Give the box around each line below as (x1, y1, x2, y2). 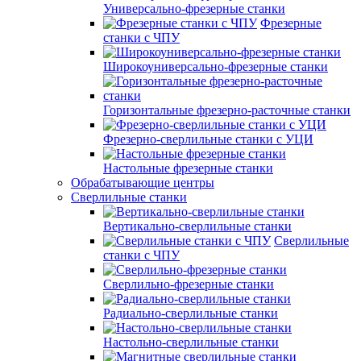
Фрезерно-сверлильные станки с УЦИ (103, 132, 313, 146)
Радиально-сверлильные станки (103, 306, 278, 320)
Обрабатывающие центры (71, 176, 214, 189)
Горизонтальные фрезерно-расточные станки (103, 103, 351, 117)
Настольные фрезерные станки (103, 161, 273, 175)
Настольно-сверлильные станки (103, 335, 279, 349)
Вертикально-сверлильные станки (103, 219, 292, 233)
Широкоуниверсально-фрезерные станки (103, 60, 328, 73)
